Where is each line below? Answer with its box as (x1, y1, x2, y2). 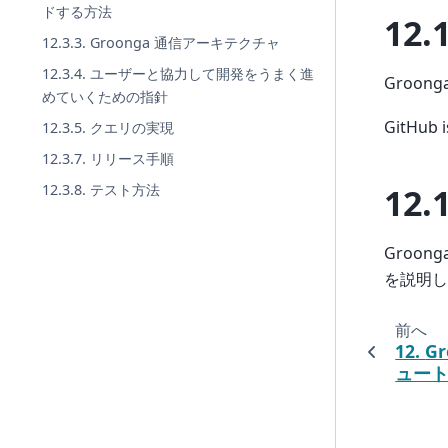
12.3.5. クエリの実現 (42, 118, 175, 138)
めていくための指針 (42, 87, 169, 107)
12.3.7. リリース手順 (42, 149, 175, 169)
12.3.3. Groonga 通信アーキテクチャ (42, 33, 281, 53)
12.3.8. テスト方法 (42, 180, 161, 200)
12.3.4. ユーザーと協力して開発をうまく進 (42, 64, 315, 84)
